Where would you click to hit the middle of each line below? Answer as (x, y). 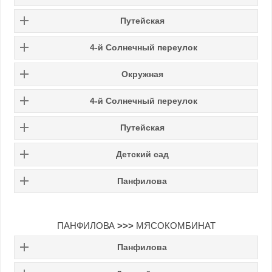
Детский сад (142, 154)
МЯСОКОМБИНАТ (174, 225)
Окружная (142, 74)
